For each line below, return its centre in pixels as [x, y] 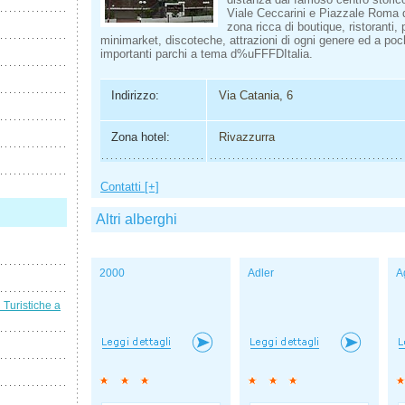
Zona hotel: [140, 137]
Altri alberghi [137, 220]
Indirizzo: [135, 95]
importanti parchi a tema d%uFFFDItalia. [207, 53]
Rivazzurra [246, 137]
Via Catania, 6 [255, 95]
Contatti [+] [130, 187]
